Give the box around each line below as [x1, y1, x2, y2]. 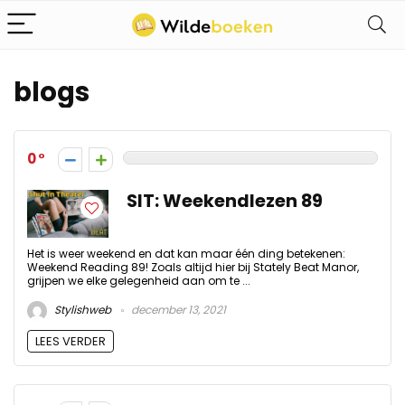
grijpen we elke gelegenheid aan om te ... [27, 273, 250, 288]
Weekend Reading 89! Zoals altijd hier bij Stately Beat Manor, [27, 259, 359, 275]
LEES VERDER [35, 333, 106, 351]
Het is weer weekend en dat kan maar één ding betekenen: [27, 246, 345, 261]
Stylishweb [52, 302, 111, 318]
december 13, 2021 [128, 302, 226, 318]
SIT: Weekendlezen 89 [127, 189, 323, 213]
